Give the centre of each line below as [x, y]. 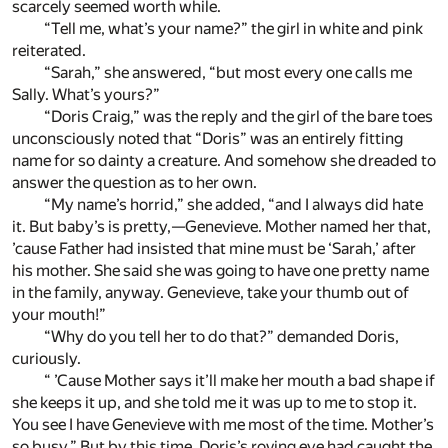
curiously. [46, 359]
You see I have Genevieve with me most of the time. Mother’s [223, 425]
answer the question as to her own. [134, 183]
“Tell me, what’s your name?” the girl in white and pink [233, 29]
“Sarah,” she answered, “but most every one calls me [228, 73]
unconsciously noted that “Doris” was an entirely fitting [207, 139]
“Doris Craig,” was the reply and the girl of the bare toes [238, 117]
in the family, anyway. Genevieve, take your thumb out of [210, 293]
